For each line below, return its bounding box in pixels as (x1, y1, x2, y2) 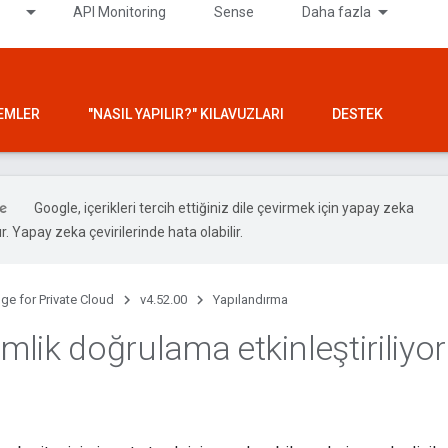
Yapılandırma (213, 292, 288, 307)
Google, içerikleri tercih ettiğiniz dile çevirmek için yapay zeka (34, 200, 414, 216)
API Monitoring (73, 4, 166, 20)
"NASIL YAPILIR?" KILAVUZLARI (88, 106, 284, 122)
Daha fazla (302, 4, 371, 20)
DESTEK (332, 106, 383, 122)
